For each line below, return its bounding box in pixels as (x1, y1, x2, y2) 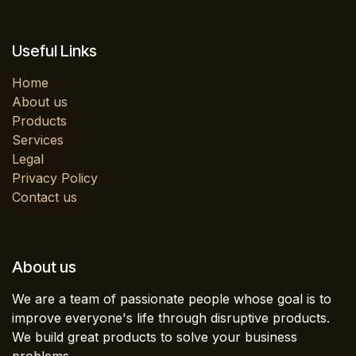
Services (12, 132, 64, 149)
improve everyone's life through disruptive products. (12, 310, 330, 327)
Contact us (12, 189, 77, 206)
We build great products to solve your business (12, 329, 297, 346)
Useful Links (12, 41, 97, 61)
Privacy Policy (12, 170, 98, 187)
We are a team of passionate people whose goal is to (12, 291, 331, 308)
